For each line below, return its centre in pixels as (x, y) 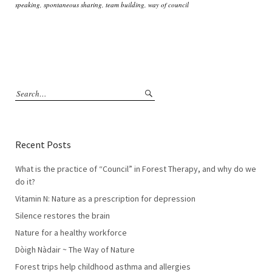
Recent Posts (43, 144)
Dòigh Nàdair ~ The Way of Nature (75, 250)
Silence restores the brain (63, 216)
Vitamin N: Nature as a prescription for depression (105, 199)
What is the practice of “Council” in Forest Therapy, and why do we (136, 169)
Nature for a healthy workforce (71, 233)
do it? (25, 182)
